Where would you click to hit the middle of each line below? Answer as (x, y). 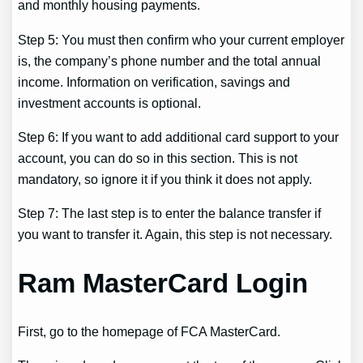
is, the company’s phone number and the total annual (170, 60)
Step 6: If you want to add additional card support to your (179, 137)
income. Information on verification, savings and (154, 81)
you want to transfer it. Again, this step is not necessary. (175, 235)
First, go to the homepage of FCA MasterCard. (149, 331)
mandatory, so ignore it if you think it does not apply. (165, 179)
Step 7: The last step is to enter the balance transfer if (170, 214)
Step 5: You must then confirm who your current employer (181, 39)
